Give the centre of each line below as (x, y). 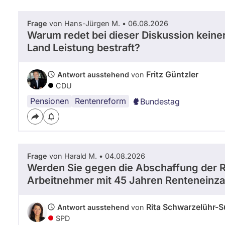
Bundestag (160, 101)
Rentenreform (100, 101)
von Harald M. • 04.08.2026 (96, 156)
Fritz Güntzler (172, 74)
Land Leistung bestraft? (84, 47)
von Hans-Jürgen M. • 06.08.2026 (108, 23)
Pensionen (49, 101)
